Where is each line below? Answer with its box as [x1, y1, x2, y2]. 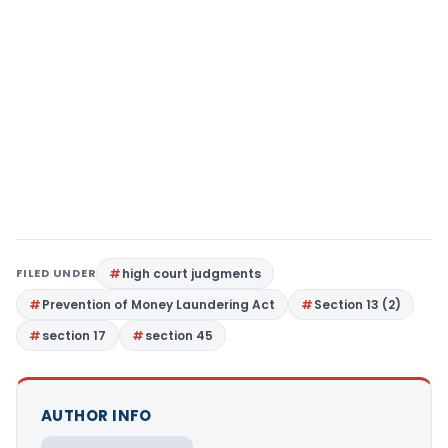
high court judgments [122, 265, 262, 282]
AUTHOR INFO [41, 405, 152, 426]
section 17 [42, 327, 106, 344]
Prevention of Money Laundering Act [42, 296, 275, 313]
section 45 [145, 327, 213, 344]
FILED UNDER [16, 265, 97, 281]
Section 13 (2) [314, 296, 401, 313]
